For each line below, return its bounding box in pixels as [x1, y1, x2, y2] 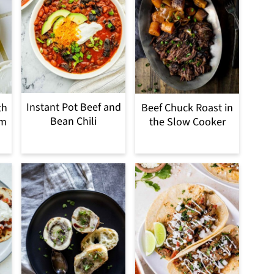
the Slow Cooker [149, 114, 226, 130]
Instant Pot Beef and [26, 100, 121, 116]
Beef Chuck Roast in [141, 100, 233, 116]
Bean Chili [50, 114, 97, 130]
